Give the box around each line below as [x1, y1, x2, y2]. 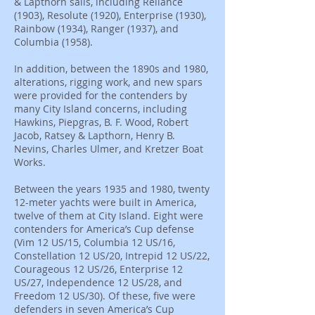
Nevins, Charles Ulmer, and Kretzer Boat [14, 142, 203, 155]
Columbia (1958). [14, 35, 93, 49]
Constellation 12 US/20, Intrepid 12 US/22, [14, 249, 210, 262]
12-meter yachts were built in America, [14, 195, 196, 209]
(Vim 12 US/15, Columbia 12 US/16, [14, 236, 175, 249]
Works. [14, 155, 46, 169]
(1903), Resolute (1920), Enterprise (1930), [14, 8, 206, 22]
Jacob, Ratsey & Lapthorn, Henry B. [14, 129, 175, 142]
